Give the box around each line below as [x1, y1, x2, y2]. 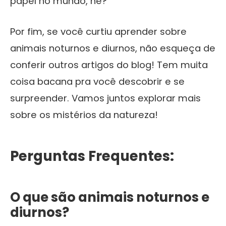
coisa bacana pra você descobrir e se [10, 75, 185, 88]
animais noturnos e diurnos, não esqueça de [10, 41, 215, 54]
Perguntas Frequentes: [10, 146, 174, 166]
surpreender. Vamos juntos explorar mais [10, 91, 201, 104]
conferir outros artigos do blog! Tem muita [10, 58, 208, 71]
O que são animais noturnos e [10, 188, 209, 206]
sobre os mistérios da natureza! [10, 108, 158, 121]
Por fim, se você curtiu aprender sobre [10, 25, 187, 38]
